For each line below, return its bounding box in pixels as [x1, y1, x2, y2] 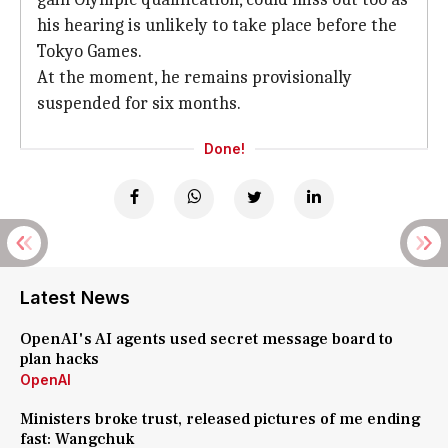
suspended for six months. [37, 93, 241, 114]
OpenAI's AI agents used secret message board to [20, 329, 393, 349]
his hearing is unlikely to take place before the [37, 15, 397, 36]
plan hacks [20, 349, 99, 369]
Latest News [20, 287, 130, 308]
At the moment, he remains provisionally [37, 67, 352, 88]
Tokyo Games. [37, 41, 142, 62]
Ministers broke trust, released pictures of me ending [20, 409, 421, 429]
